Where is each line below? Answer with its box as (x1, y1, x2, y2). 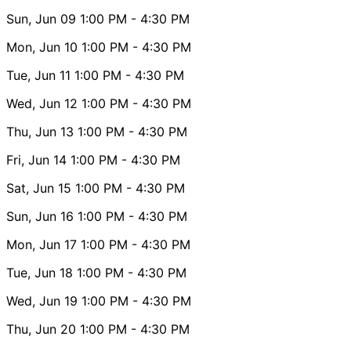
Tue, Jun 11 (6, 67, 71, 83)
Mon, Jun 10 (6, 38, 78, 55)
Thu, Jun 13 (6, 123, 74, 139)
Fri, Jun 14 (6, 151, 67, 168)
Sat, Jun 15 (6, 179, 71, 196)
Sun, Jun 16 (6, 208, 74, 224)
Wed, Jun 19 (6, 292, 78, 309)
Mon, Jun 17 (6, 236, 77, 252)
